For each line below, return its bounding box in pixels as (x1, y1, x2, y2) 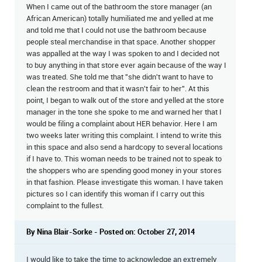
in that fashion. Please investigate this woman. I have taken (26, 178, 223, 187)
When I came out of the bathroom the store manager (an (26, 3, 212, 11)
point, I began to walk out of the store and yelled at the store (26, 96, 224, 105)
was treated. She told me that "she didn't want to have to (26, 73, 213, 81)
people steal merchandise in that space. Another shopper (26, 38, 216, 46)
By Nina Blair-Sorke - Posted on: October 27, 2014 (26, 228, 195, 236)
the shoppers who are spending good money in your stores (26, 167, 222, 175)
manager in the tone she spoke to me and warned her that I (26, 108, 222, 116)
